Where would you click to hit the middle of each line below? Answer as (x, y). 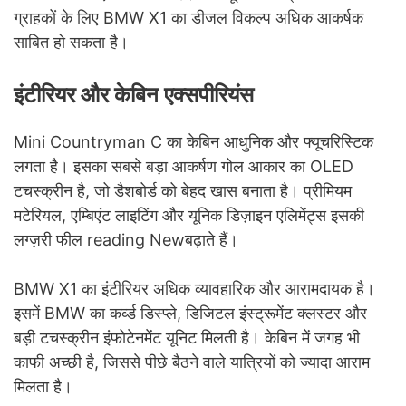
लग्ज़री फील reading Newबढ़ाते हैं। (126, 240)
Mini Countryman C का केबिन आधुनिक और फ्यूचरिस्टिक (193, 142)
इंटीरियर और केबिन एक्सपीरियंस (134, 95)
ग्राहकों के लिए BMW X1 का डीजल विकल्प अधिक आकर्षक (188, 18)
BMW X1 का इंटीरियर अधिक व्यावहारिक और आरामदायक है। (194, 289)
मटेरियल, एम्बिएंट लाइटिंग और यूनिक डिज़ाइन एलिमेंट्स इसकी (189, 216)
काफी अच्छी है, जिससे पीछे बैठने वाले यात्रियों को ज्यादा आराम (192, 362)
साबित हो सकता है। (71, 43)
